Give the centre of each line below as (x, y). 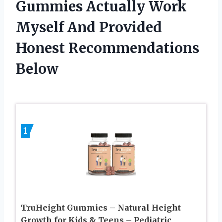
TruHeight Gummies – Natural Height (101, 207)
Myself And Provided (89, 27)
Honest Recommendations (108, 48)
